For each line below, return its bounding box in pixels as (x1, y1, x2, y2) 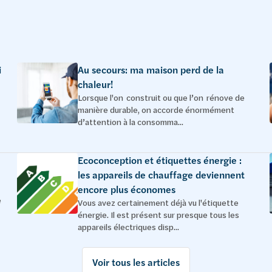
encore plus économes (78, 183, 175, 196)
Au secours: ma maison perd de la (78, 63, 224, 76)
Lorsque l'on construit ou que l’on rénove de (78, 92, 245, 103)
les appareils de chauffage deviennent (78, 168, 245, 182)
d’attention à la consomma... (78, 116, 183, 127)
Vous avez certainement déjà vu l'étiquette (78, 197, 239, 208)
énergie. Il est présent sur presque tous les (78, 209, 239, 220)
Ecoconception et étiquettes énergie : (78, 154, 242, 167)
